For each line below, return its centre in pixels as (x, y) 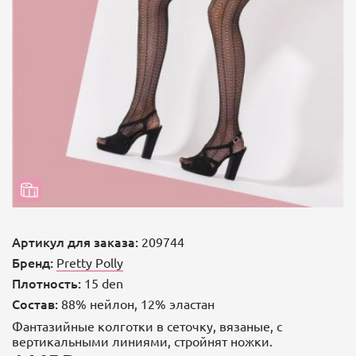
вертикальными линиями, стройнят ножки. (142, 341)
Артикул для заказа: (75, 241)
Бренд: (33, 262)
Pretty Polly (90, 262)
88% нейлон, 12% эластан (136, 303)
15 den (102, 282)
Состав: (35, 303)
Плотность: (46, 282)
